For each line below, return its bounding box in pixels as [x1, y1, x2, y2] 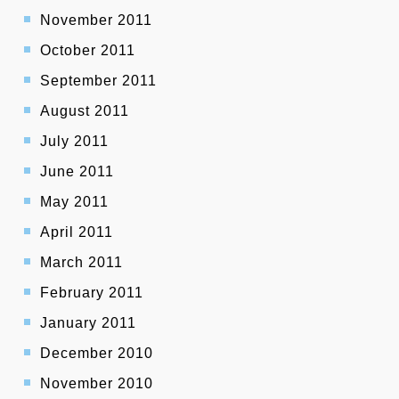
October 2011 [40, 43, 135, 59]
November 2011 [40, 12, 152, 28]
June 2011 [40, 164, 114, 180]
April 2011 [40, 224, 113, 240]
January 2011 [40, 315, 136, 331]
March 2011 [40, 255, 123, 271]
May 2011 [40, 194, 109, 210]
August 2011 [40, 103, 129, 119]
